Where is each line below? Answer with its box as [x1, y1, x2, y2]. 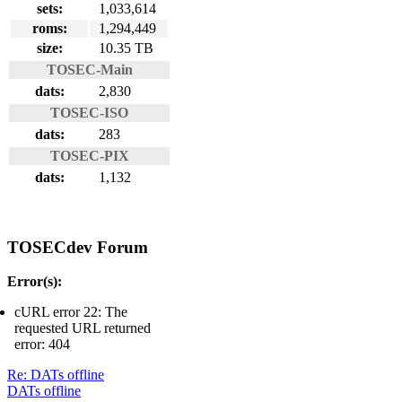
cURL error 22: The [14, 304, 127, 320]
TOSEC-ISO [50, 104, 128, 120]
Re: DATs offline [7, 367, 104, 383]
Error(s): [7, 274, 62, 290]
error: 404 [14, 336, 70, 353]
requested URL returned [14, 320, 151, 336]
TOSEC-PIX [49, 147, 129, 163]
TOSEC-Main [46, 61, 133, 77]
